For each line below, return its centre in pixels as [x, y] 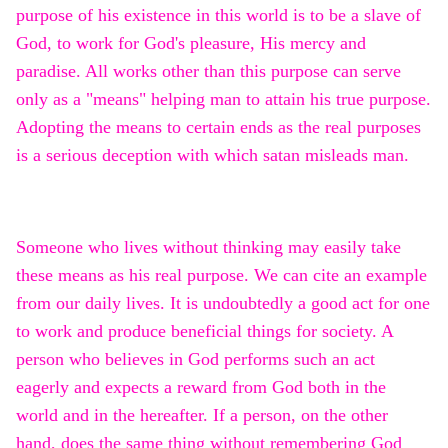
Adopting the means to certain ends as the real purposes [218, 127]
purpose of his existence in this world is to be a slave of [218, 15]
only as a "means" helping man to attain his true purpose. [223, 99]
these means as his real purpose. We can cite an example [221, 275]
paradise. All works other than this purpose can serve [208, 71]
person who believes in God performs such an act [195, 359]
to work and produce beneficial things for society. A [204, 331]
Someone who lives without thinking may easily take [208, 247]
